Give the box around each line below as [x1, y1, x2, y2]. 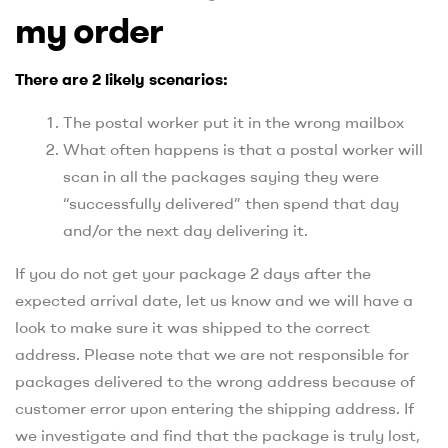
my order [15, 6, 163, 54]
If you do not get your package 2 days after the [15, 262, 371, 283]
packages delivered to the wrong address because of [15, 370, 415, 391]
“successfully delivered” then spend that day [63, 192, 399, 213]
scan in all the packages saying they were [63, 165, 379, 186]
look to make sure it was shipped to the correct [15, 316, 370, 337]
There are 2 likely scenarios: [15, 68, 228, 89]
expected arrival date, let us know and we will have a [15, 289, 413, 310]
